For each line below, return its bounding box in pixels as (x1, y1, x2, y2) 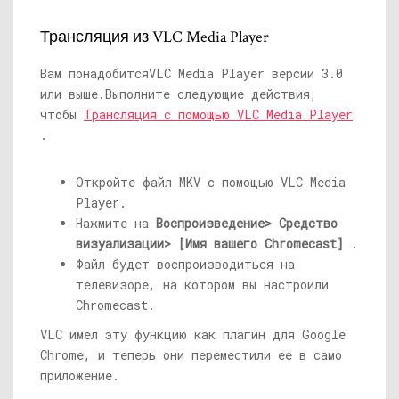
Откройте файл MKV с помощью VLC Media (76, 174, 346, 191)
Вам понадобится (40, 65, 149, 82)
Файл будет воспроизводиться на (76, 256, 295, 273)
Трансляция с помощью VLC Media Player (84, 106, 353, 123)
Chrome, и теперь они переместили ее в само (40, 346, 342, 363)
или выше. (40, 85, 105, 102)
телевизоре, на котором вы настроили (76, 276, 329, 293)
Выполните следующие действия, (105, 85, 317, 102)
